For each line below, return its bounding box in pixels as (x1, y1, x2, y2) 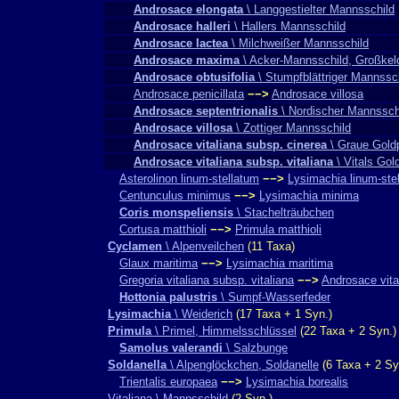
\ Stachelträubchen (233, 206, 334, 219)
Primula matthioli (235, 223, 322, 236)
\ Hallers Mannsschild (231, 20, 346, 33)
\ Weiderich (171, 307, 232, 321)
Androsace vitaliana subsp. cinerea (134, 138, 327, 151)
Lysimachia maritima (226, 256, 333, 270)
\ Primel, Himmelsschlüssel (151, 324, 297, 338)
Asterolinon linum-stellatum (119, 172, 259, 185)
